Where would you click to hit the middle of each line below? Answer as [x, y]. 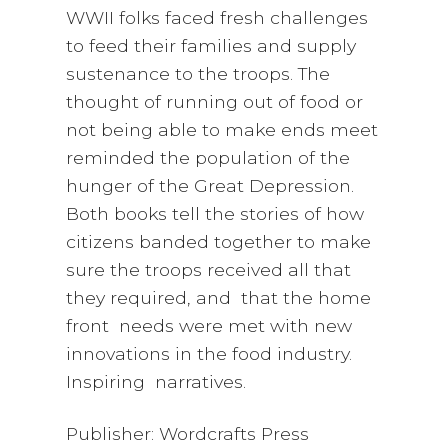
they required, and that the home [219, 298]
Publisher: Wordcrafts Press [188, 434]
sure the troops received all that [209, 270]
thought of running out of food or [215, 102]
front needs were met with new [209, 326]
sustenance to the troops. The [198, 74]
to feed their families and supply [211, 46]
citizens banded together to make [219, 242]
